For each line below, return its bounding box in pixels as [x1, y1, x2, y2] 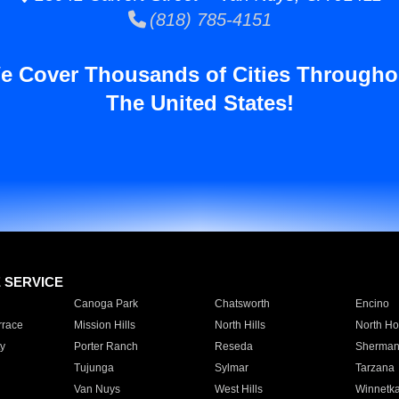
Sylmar [214, 362, 248, 374]
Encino [354, 297, 389, 310]
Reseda [214, 340, 253, 353]
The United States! [105, 91, 294, 115]
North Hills [214, 319, 265, 331]
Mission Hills [73, 319, 135, 331]
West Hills [214, 383, 263, 395]
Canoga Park [73, 297, 138, 310]
